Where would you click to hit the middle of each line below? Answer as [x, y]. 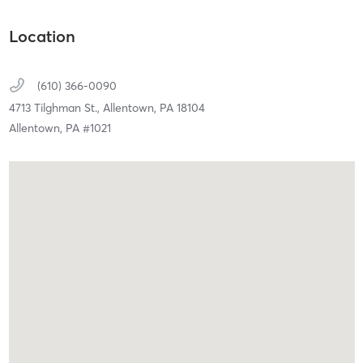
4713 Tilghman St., [56, 107]
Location [42, 36]
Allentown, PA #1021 [60, 128]
